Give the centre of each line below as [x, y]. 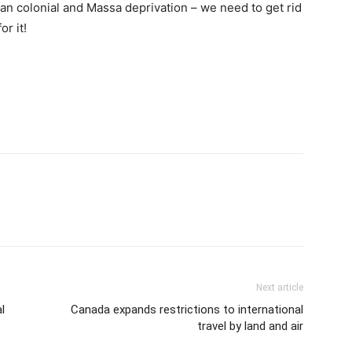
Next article [280, 288]
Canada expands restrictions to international [187, 310]
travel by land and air [250, 326]
